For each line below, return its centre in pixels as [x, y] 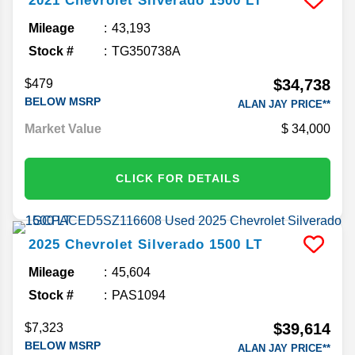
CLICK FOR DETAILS [177, 178]
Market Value [63, 128]
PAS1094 [139, 295]
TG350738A [146, 51]
